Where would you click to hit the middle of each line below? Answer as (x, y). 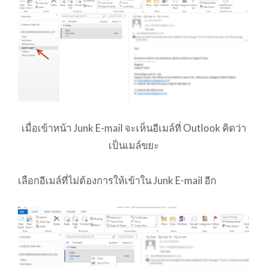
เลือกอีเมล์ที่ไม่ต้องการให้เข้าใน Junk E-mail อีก (117, 180)
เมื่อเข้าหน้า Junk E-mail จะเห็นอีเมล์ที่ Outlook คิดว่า (133, 128)
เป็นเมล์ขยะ (133, 145)
